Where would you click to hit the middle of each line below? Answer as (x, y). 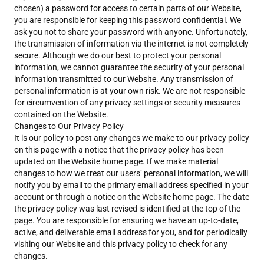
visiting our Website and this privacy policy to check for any (121, 244)
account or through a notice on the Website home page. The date (132, 197)
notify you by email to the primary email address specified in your (131, 185)
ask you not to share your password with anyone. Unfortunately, (131, 32)
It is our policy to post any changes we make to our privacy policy (132, 138)
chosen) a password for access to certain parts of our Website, (128, 8)
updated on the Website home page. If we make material (116, 161)
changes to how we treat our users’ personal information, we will (131, 173)
